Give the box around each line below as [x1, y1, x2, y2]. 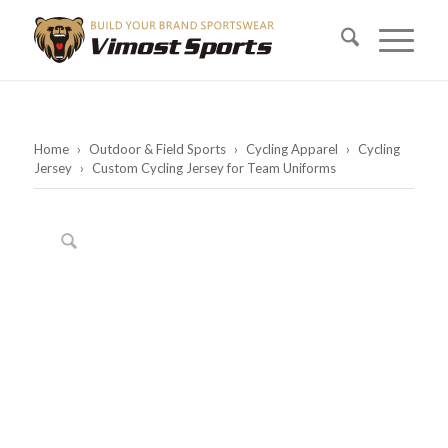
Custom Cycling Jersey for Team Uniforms [88, 160, 336, 176]
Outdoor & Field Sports [88, 141, 226, 157]
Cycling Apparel [245, 141, 338, 157]
